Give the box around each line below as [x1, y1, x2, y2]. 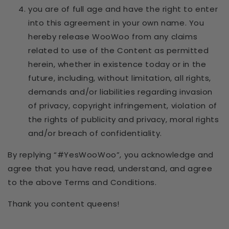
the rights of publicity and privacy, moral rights [28, 114, 219, 125]
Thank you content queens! [8, 198, 120, 209]
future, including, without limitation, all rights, [28, 73, 212, 83]
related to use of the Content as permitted [28, 45, 209, 56]
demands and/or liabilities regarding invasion [28, 86, 213, 97]
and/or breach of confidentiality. [28, 128, 162, 139]
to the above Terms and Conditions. [8, 177, 157, 188]
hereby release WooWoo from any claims [28, 31, 198, 42]
